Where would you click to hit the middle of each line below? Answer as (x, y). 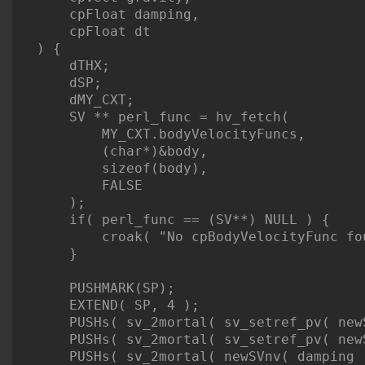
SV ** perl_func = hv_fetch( (163, 117)
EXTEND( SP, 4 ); (118, 306)
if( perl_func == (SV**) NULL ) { (183, 220)
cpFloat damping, (118, 15)
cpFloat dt (94, 32)
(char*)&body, (122, 152)
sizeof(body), (122, 169)
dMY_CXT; (86, 100)
